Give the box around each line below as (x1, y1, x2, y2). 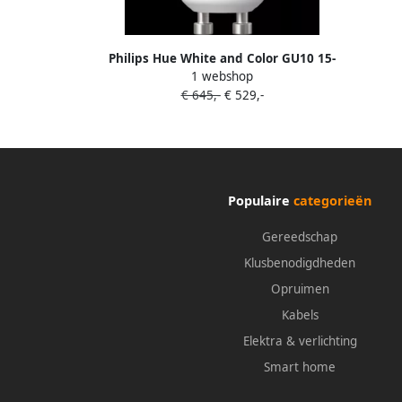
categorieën (293, 192, 371, 210)
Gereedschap (262, 229, 337, 246)
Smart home (264, 359, 336, 376)
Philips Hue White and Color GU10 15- (109, 50, 336, 67)
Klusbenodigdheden (244, 255, 355, 272)
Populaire (228, 192, 293, 210)
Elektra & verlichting (242, 333, 357, 350)
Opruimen (270, 281, 329, 298)
